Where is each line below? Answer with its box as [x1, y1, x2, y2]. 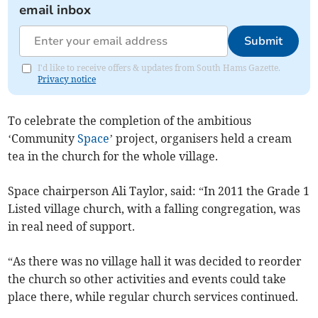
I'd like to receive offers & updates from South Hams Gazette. [38, 62, 281, 74]
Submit [243, 33, 283, 50]
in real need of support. [8, 219, 136, 234]
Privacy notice [38, 74, 97, 85]
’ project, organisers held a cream [109, 131, 292, 146]
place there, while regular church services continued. [8, 290, 302, 305]
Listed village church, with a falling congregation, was [8, 202, 301, 216]
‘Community [8, 131, 78, 146]
